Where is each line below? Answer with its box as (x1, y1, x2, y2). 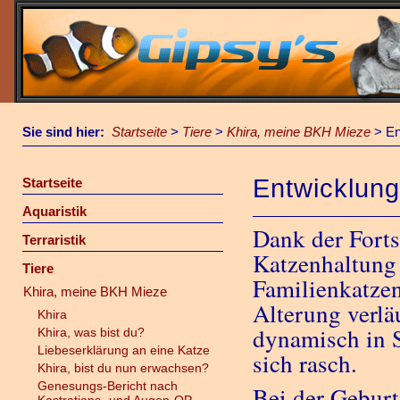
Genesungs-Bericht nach (37, 379, 178, 393)
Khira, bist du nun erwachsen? (37, 361, 209, 375)
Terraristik (21, 232, 86, 247)
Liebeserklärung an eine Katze (37, 343, 210, 357)
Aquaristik (21, 204, 87, 219)
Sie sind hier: (22, 124, 112, 139)
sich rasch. (253, 347, 366, 379)
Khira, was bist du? (37, 325, 145, 339)
